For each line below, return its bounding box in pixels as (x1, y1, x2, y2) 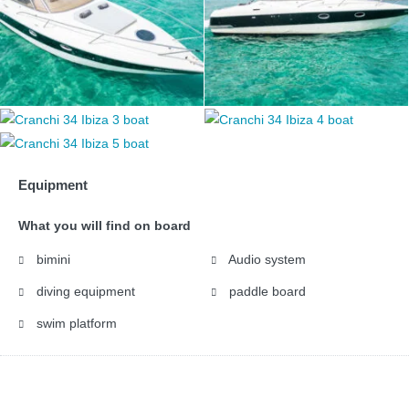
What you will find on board (18, 217, 191, 233)
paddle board (225, 283, 306, 299)
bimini (33, 251, 70, 267)
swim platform (33, 315, 117, 330)
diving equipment (33, 283, 135, 299)
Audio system (225, 251, 307, 267)
